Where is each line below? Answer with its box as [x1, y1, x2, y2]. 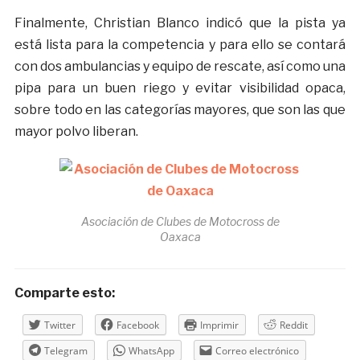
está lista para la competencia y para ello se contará [14, 37, 346, 53]
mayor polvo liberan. [14, 124, 138, 140]
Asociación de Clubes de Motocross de [80, 215, 280, 229]
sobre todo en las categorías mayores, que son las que [14, 102, 346, 118]
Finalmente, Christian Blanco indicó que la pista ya [14, 15, 346, 31]
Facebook [116, 318, 159, 333]
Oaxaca [159, 230, 201, 244]
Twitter [43, 318, 76, 333]
